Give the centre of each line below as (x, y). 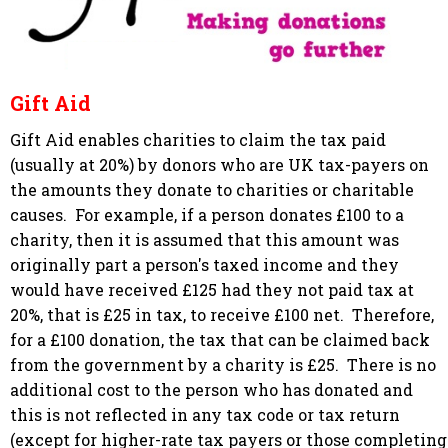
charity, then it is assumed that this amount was (204, 239)
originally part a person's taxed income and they (204, 264)
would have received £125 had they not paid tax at (212, 289)
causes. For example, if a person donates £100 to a (207, 214)
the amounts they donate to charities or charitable (212, 189)
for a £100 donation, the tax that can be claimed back (220, 339)
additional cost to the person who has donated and (211, 389)
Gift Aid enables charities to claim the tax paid (198, 139)
